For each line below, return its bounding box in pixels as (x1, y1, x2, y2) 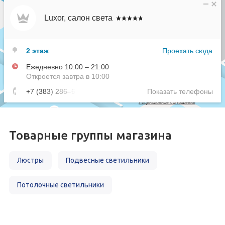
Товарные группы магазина (9, 128, 172, 142)
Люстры (17, 156, 44, 164)
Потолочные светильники (17, 180, 104, 189)
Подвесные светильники (66, 156, 149, 164)
